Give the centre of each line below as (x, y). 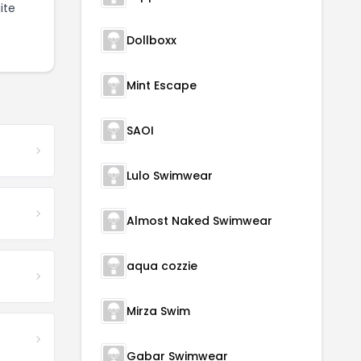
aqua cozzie (162, 266)
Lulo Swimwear (170, 176)
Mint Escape (162, 86)
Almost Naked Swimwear (199, 221)
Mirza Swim (158, 311)
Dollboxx (151, 41)
